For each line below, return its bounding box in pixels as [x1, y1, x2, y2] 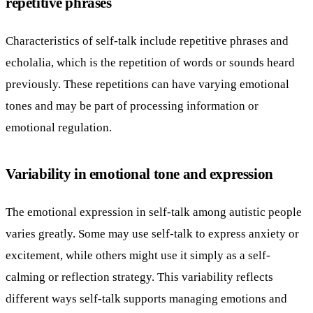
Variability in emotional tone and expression [6, 166, 273, 182]
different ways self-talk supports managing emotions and [6, 291, 287, 305]
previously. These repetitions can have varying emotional [6, 77, 289, 92]
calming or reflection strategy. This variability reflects [6, 270, 273, 284]
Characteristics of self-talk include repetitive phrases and [6, 34, 289, 48]
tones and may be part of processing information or [6, 99, 259, 113]
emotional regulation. [6, 120, 112, 135]
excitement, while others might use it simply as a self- [6, 248, 270, 262]
